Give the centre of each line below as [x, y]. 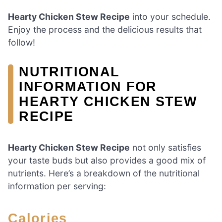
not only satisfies [166, 147]
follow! [22, 42]
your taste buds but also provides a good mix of [107, 160]
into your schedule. [170, 16]
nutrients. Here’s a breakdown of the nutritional [104, 173]
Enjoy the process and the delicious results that [105, 29]
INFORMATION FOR [88, 86]
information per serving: [57, 186]
